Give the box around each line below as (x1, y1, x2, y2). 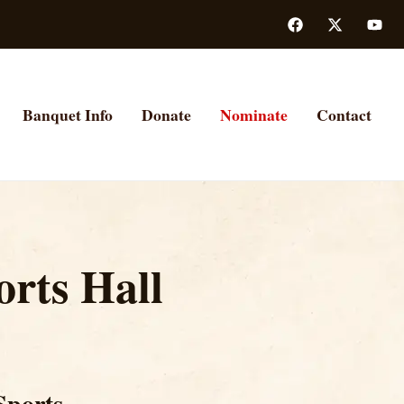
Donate (142, 102, 191, 126)
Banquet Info (23, 102, 113, 126)
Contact (317, 102, 372, 126)
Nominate (220, 102, 288, 126)
